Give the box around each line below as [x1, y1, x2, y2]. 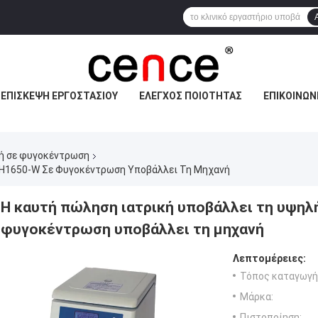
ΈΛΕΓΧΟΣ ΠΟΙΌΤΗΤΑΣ [138, 90, 242, 102]
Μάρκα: [240, 290, 273, 302]
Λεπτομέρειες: [233, 252, 306, 264]
